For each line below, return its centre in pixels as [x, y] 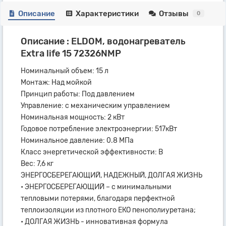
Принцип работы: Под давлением [78, 94]
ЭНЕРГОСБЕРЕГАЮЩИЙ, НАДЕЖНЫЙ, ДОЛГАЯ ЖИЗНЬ [111, 175]
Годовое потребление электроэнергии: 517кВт [99, 129]
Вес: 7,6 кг [37, 163]
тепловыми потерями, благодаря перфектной [98, 198]
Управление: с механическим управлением [95, 105]
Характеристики [107, 13]
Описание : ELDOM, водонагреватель [103, 41]
